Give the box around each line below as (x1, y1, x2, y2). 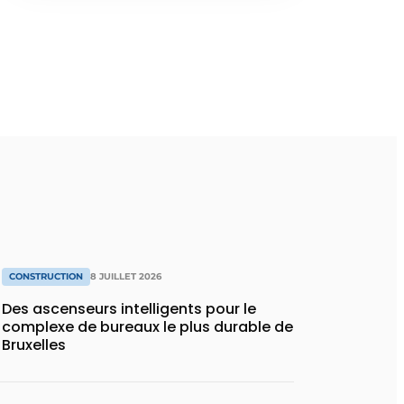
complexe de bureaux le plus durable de (2, 317, 293, 337)
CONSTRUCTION (9, 271, 83, 282)
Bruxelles (2, 335, 66, 355)
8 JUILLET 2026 (90, 271, 161, 282)
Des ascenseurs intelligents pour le (2, 298, 256, 319)
